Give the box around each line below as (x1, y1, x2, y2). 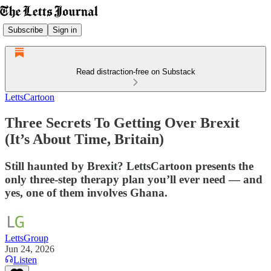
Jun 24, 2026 (5, 243, 54, 254)
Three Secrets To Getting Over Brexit (5, 114, 240, 131)
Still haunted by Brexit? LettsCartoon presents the (5, 159, 253, 172)
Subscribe (8, 25, 43, 34)
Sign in (53, 25, 77, 34)
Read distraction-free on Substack (76, 67, 195, 76)
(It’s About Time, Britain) (5, 131, 164, 147)
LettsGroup (5, 232, 48, 243)
